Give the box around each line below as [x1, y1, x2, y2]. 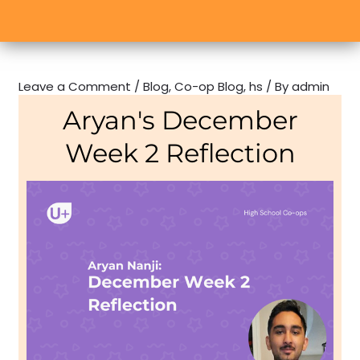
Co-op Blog [174, 77, 244, 95]
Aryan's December [62, 104, 298, 136]
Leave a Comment [18, 77, 132, 95]
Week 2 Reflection [64, 137, 296, 169]
